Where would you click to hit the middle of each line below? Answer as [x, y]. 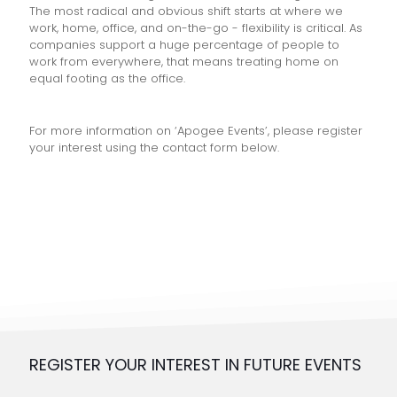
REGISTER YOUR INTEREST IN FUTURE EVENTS [195, 364]
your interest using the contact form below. [154, 147]
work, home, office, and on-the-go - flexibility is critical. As [196, 27]
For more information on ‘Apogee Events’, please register [196, 130]
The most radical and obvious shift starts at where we [186, 11]
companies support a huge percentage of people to [184, 44]
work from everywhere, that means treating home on [184, 61]
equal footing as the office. [107, 78]
